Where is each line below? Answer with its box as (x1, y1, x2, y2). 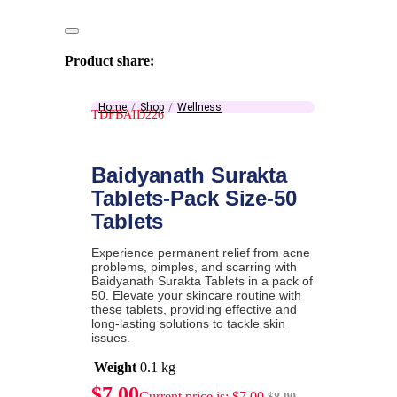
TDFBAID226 (91, 108, 164, 122)
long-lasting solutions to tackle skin (91, 316, 285, 331)
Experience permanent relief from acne (91, 245, 310, 261)
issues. (91, 331, 130, 346)
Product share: (65, 52, 154, 68)
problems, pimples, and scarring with (91, 260, 297, 275)
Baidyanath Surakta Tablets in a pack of (91, 274, 313, 289)
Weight (94, 360, 136, 376)
